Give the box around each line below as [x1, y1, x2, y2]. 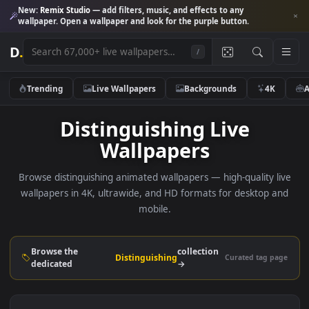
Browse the [34, 272, 87, 286]
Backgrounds [204, 91, 263, 104]
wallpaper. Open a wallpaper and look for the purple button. [19, 17, 277, 30]
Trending [30, 91, 70, 104]
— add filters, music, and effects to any [100, 5, 271, 17]
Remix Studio [44, 5, 101, 17]
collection [197, 272, 243, 286]
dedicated [34, 286, 81, 300]
